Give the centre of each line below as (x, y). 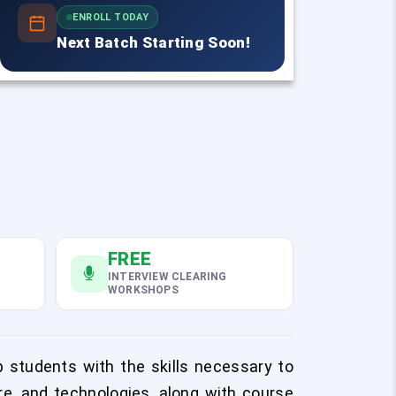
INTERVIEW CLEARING (168, 277)
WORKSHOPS (143, 290)
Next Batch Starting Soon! (153, 43)
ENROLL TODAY (111, 18)
